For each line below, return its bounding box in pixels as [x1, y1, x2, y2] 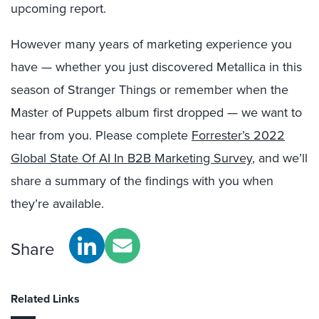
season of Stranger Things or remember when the [11, 80, 288, 99]
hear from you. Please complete [11, 126, 192, 145]
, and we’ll [252, 149, 308, 167]
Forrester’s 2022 [192, 126, 285, 145]
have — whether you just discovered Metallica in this [11, 58, 302, 76]
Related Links [11, 291, 80, 307]
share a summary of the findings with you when [11, 172, 273, 190]
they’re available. [11, 194, 104, 213]
